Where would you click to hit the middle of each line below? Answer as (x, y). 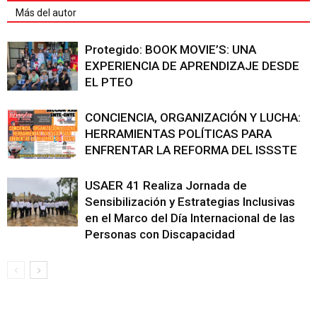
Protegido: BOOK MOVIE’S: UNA (171, 49)
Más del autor (46, 12)
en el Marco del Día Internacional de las (190, 218)
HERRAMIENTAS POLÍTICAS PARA (178, 133)
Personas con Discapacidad (160, 234)
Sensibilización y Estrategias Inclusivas (190, 201)
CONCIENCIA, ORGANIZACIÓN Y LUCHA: (193, 117)
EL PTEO (109, 82)
